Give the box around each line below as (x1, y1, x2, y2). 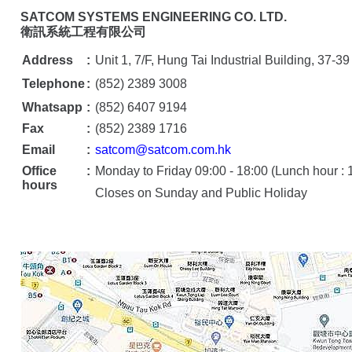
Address (22, 53, 73, 67)
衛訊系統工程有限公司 (20, 25, 146, 38)
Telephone (22, 77, 85, 90)
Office (22, 164, 57, 178)
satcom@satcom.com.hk (95, 143, 231, 156)
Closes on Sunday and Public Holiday (95, 186, 307, 200)
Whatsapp (22, 101, 82, 114)
